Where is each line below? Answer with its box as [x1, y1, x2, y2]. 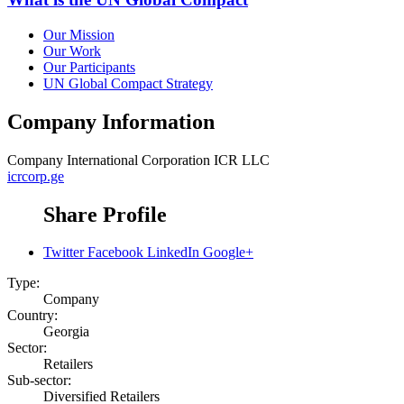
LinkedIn [147, 244, 199, 261]
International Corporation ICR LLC [67, 151, 270, 168]
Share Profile [43, 202, 167, 226]
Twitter [43, 244, 84, 261]
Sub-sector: [7, 372, 71, 389]
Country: [7, 308, 58, 324]
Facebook [87, 244, 143, 261]
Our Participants [43, 59, 135, 75]
